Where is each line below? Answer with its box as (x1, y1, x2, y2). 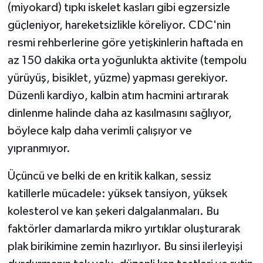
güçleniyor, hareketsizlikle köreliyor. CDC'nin (7, 19, 231, 32)
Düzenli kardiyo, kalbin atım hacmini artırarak (7, 90, 228, 102)
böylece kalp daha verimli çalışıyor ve (7, 125, 192, 137)
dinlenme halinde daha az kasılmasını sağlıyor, (7, 107, 232, 120)
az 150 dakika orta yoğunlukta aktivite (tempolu (7, 55, 247, 67)
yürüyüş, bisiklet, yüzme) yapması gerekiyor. (7, 72, 228, 85)
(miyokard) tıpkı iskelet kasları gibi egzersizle (7, 2, 230, 14)
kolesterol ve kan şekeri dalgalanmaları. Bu (7, 205, 219, 218)
